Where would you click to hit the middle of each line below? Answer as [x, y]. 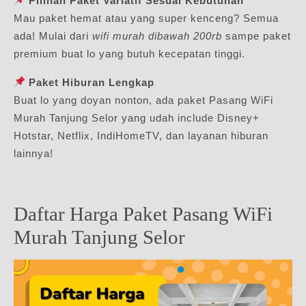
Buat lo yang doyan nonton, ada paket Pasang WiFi [143, 100]
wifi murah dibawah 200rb [157, 36]
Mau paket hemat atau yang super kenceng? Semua [146, 18]
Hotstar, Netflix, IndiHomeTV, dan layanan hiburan [141, 135]
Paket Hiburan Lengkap [92, 82]
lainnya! [33, 153]
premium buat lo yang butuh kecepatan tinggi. [129, 53]
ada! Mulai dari [53, 36]
